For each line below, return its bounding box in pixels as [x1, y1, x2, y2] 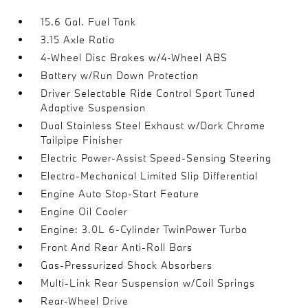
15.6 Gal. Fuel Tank [41, 15, 137, 28]
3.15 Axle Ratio [41, 33, 115, 46]
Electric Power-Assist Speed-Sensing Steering [41, 151, 272, 164]
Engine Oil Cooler [41, 205, 129, 218]
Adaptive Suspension [41, 101, 146, 114]
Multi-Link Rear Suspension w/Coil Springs [41, 276, 256, 289]
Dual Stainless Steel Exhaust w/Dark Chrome [41, 119, 266, 132]
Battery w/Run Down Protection [41, 69, 199, 82]
